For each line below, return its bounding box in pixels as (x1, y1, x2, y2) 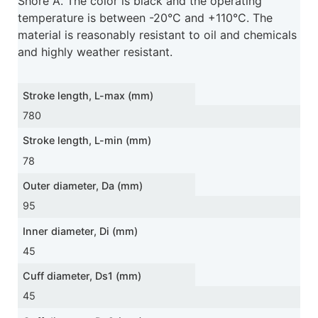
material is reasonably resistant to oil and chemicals (18, 27, 297, 42)
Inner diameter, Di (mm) (23, 224, 138, 237)
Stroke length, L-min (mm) (23, 134, 152, 147)
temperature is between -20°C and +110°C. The (18, 10, 273, 25)
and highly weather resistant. (18, 44, 172, 59)
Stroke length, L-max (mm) (23, 89, 154, 102)
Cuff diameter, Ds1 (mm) (23, 270, 142, 283)
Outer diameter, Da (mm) (23, 179, 143, 192)
